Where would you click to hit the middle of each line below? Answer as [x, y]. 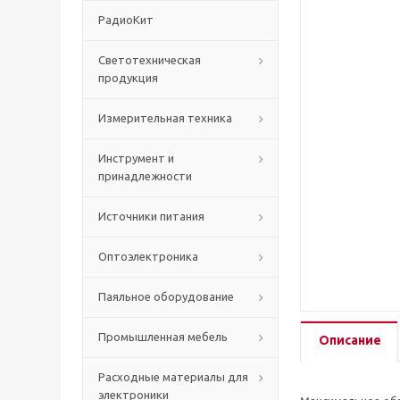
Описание [350, 340]
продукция [128, 78]
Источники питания [151, 216]
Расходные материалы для [173, 377]
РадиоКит [126, 20]
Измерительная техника [165, 118]
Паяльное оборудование [166, 296]
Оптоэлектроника [148, 256]
